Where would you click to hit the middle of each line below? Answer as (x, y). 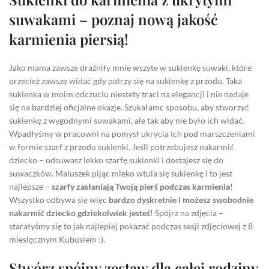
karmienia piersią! (69, 39)
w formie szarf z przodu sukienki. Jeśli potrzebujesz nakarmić (122, 147)
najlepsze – (30, 186)
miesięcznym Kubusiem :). (57, 239)
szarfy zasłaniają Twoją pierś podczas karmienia (141, 186)
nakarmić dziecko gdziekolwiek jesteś (80, 213)
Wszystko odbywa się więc (59, 199)
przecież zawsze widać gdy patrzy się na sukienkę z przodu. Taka (125, 80)
